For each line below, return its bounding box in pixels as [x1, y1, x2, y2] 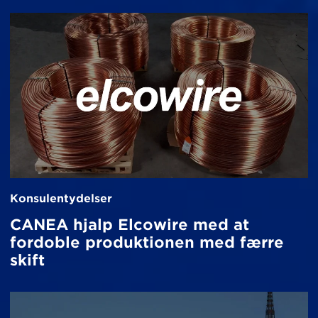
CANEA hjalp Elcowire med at [10, 216, 249, 234]
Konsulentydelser [10, 192, 112, 206]
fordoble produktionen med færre [10, 234, 284, 252]
